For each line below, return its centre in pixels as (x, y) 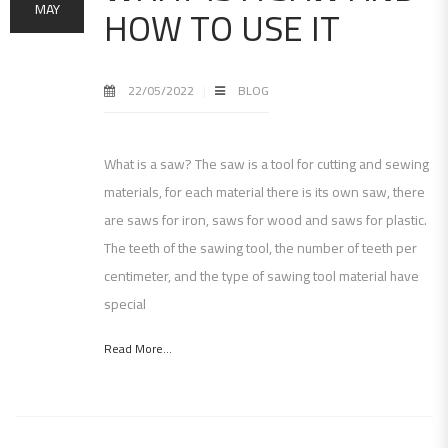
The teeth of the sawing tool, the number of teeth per (260, 247)
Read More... (138, 348)
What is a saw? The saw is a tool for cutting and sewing (266, 163)
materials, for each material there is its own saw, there (264, 191)
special (125, 303)
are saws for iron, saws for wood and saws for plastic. (265, 219)
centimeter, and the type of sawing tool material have (261, 275)
